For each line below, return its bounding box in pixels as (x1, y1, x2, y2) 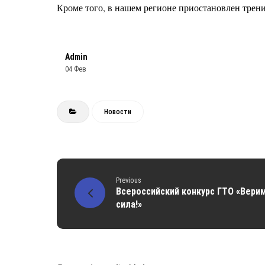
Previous (116, 176, 141, 185)
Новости (104, 108, 131, 116)
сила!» (116, 199, 142, 210)
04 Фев (65, 64, 86, 73)
